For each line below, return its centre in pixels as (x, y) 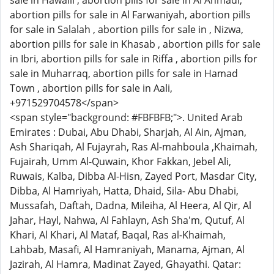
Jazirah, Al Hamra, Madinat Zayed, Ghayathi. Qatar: (125, 264)
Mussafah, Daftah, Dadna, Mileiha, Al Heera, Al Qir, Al (131, 206)
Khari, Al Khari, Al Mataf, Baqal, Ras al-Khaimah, (118, 235)
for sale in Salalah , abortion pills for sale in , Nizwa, (127, 29)
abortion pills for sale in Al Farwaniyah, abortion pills (130, 15)
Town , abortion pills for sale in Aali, (91, 88)
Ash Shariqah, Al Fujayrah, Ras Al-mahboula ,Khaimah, (134, 147)
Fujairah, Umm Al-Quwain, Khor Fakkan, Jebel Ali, (120, 161)
